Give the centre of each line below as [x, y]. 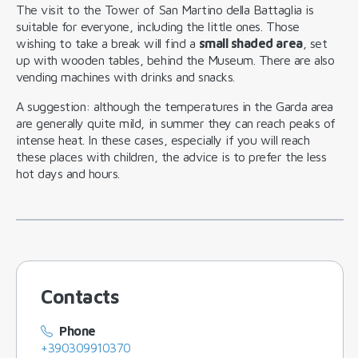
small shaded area [251, 43]
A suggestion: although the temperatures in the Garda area [175, 106]
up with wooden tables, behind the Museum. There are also [175, 60]
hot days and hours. [68, 173]
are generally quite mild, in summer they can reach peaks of [176, 123]
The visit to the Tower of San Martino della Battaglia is [165, 9]
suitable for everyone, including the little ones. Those [158, 26]
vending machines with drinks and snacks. [125, 76]
